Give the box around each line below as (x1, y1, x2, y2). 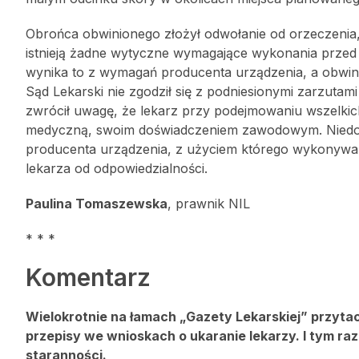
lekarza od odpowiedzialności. (26, 160, 208, 176)
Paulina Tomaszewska (26, 196, 167, 212)
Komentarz (26, 263, 151, 292)
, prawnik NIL (167, 196, 250, 212)
